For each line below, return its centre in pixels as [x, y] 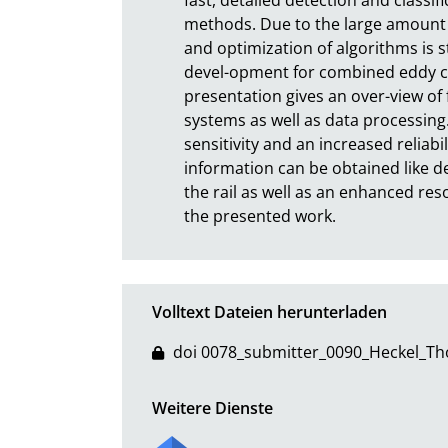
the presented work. [260, 215]
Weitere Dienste [212, 407]
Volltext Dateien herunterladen [269, 311]
